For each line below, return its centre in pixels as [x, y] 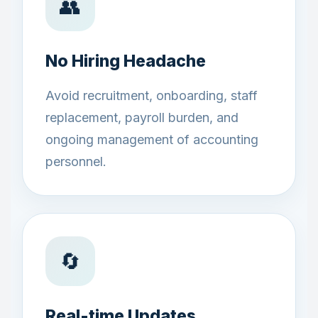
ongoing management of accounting [152, 139]
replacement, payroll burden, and [142, 117]
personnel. [76, 161]
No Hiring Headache [126, 61]
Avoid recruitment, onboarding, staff [152, 95]
